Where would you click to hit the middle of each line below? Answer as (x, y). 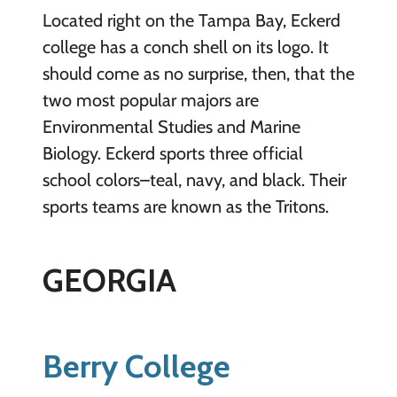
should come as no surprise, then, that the (198, 73)
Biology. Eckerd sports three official (172, 153)
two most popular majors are (150, 100)
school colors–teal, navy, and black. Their (194, 179)
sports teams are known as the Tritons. (185, 206)
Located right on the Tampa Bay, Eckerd (191, 20)
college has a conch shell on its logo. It (185, 47)
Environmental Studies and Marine (171, 126)
